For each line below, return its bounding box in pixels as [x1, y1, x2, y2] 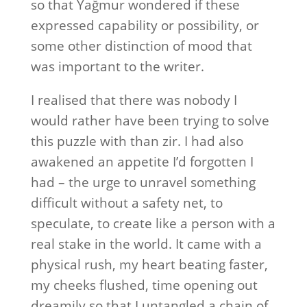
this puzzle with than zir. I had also [30, 132, 243, 150]
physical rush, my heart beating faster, [30, 256, 268, 273]
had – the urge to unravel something [30, 173, 256, 191]
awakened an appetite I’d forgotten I [30, 153, 254, 171]
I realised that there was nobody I [30, 91, 237, 109]
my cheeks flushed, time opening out [30, 276, 258, 294]
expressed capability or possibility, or [30, 16, 259, 34]
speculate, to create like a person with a [30, 214, 275, 232]
